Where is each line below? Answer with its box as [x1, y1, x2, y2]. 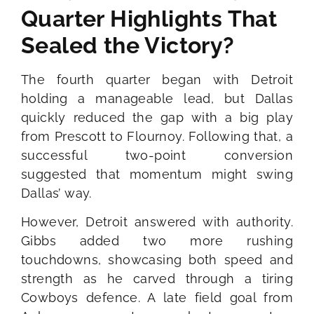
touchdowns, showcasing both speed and [21, 252, 293, 268]
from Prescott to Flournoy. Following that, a [21, 128, 293, 144]
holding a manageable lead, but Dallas [21, 90, 293, 106]
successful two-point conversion [21, 147, 293, 163]
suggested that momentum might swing [21, 166, 293, 182]
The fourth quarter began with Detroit [21, 71, 293, 87]
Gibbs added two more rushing [21, 233, 293, 249]
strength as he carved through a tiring [21, 271, 293, 287]
